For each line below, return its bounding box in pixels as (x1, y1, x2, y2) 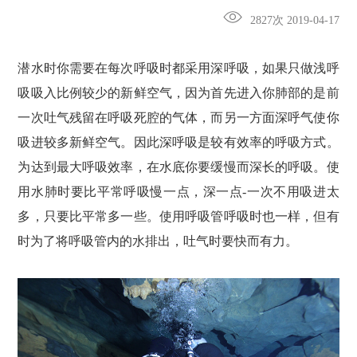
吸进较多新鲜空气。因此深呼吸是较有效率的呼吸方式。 (18, 135, 339, 150)
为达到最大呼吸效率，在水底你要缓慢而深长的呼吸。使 (18, 160, 339, 175)
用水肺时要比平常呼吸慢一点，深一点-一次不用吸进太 (18, 185, 339, 199)
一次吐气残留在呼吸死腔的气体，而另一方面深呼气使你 (18, 111, 339, 125)
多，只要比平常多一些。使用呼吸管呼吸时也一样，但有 (18, 210, 339, 224)
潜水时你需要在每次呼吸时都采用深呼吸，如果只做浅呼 (18, 61, 339, 76)
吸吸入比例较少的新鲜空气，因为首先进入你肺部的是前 (18, 86, 339, 100)
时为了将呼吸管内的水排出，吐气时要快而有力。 (18, 234, 299, 249)
